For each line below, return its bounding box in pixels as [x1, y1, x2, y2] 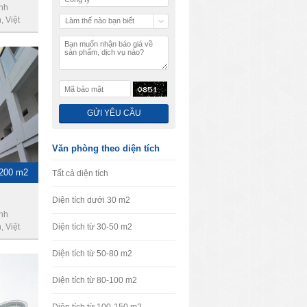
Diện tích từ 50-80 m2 [52, 249, 132, 258]
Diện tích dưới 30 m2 [52, 195, 130, 205]
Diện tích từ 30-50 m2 [52, 222, 132, 232]
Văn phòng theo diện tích [52, 143, 160, 153]
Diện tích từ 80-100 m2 [52, 275, 137, 285]
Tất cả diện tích [52, 169, 108, 178]
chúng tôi [65, 29, 95, 37]
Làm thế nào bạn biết [65, 16, 134, 25]
